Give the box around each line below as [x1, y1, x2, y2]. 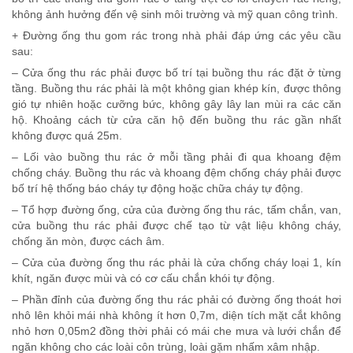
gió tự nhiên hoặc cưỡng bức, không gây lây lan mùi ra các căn [12, 97, 341, 110]
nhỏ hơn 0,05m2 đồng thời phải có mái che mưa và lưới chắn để [12, 324, 341, 337]
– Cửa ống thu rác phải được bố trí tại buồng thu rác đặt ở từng [12, 65, 341, 79]
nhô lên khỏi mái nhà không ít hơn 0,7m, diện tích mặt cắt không [12, 308, 341, 321]
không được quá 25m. [12, 128, 122, 142]
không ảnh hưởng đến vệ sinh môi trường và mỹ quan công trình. [12, 7, 338, 20]
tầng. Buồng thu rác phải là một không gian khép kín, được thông [12, 81, 341, 95]
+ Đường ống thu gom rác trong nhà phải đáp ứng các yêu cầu [12, 28, 341, 42]
